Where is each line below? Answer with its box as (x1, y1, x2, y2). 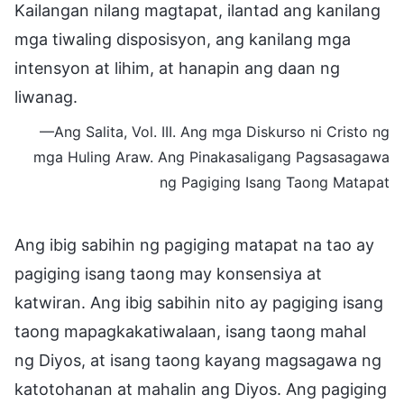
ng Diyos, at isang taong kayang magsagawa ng (14, 350, 381, 370)
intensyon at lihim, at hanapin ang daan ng (14, 58, 340, 78)
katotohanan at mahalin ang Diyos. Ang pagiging (14, 379, 387, 399)
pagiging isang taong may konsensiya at (14, 263, 322, 283)
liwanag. (14, 87, 78, 106)
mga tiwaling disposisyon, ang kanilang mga (14, 29, 351, 49)
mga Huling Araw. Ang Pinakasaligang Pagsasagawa (33, 147, 390, 166)
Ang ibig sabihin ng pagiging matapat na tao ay (14, 234, 374, 254)
